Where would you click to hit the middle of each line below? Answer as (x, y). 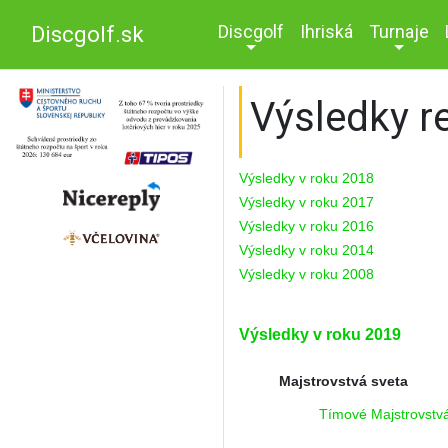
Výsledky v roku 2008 (306, 274)
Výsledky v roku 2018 (306, 178)
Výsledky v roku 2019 (320, 334)
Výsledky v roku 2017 (306, 202)
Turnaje (399, 32)
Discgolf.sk (87, 34)
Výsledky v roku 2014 (306, 250)
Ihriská (326, 32)
